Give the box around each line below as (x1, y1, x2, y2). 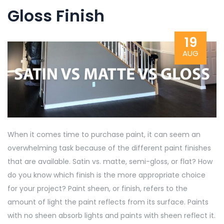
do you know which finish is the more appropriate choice (7, 169, 205, 180)
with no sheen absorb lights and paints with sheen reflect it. (7, 210, 215, 220)
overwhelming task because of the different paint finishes (7, 142, 211, 153)
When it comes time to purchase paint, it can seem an (7, 129, 200, 139)
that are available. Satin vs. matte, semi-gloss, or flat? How (7, 156, 212, 166)
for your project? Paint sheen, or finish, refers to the (7, 183, 187, 193)
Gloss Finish (7, 4, 104, 27)
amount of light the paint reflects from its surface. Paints (7, 196, 208, 207)
